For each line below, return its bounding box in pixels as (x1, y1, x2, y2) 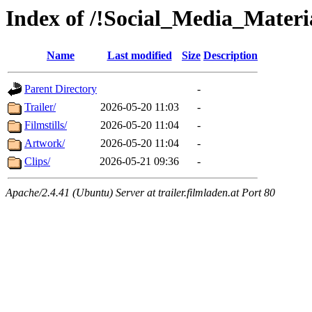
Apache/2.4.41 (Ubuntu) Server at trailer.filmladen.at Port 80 (6, 187, 275, 199)
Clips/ (24, 155, 50, 168)
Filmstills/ (24, 119, 67, 132)
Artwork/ (24, 137, 65, 150)
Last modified (107, 49, 172, 62)
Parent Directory (24, 83, 97, 95)
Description (203, 49, 258, 62)
